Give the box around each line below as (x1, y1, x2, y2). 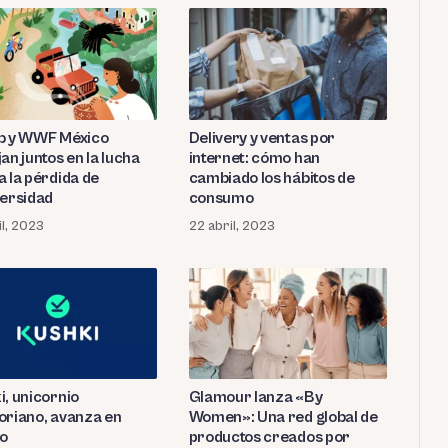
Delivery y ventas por (188, 128, 335, 147)
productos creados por (188, 427, 350, 446)
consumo (188, 188, 254, 207)
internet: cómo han (188, 148, 320, 167)
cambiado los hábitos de (188, 168, 355, 187)
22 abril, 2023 (188, 217, 275, 234)
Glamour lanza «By (188, 387, 323, 406)
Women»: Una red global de (188, 407, 378, 426)
